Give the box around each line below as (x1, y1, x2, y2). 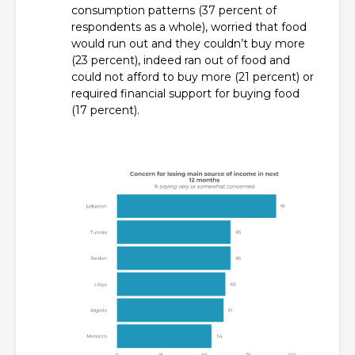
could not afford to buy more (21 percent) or (71, 70, 314, 85)
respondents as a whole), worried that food (71, 20, 307, 35)
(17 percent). (71, 103, 139, 118)
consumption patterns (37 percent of (71, 3, 277, 18)
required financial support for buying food (71, 86, 300, 101)
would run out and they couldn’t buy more (71, 36, 305, 52)
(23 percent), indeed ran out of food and (71, 53, 290, 68)
